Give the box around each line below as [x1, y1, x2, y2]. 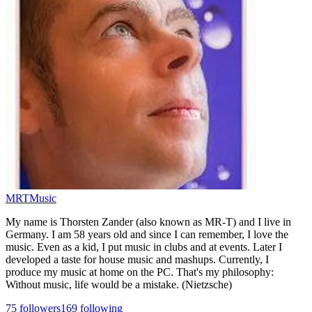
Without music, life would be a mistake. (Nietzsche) [6, 278, 232, 290]
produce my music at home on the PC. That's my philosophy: [6, 265, 274, 278]
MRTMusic [6, 192, 56, 204]
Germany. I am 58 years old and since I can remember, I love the [6, 228, 288, 240]
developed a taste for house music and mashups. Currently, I [6, 253, 269, 265]
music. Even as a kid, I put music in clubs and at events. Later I [6, 240, 282, 253]
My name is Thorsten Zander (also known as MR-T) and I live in [6, 215, 291, 228]
